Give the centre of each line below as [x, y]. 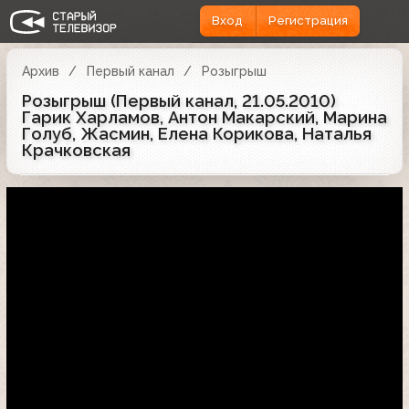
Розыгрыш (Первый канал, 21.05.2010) [179, 100]
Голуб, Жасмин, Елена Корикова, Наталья [197, 133]
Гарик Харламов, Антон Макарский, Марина [204, 117]
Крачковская [76, 150]
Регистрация [308, 21]
